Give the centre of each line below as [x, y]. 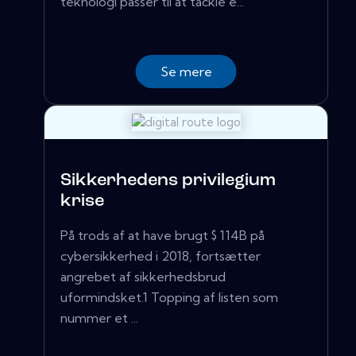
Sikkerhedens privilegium [168, 181]
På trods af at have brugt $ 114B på [163, 236]
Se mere [186, 72]
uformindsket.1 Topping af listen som [169, 298]
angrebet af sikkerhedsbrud [143, 277]
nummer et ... [99, 318]
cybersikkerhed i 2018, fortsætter [161, 256]
